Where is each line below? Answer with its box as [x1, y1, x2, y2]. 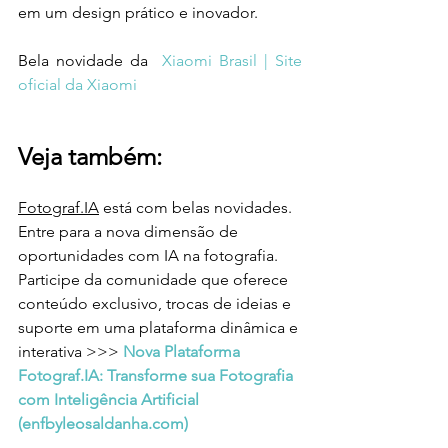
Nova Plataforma [123, 341, 244, 361]
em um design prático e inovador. [18, 2, 258, 22]
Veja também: [18, 141, 162, 171]
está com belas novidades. [99, 197, 296, 217]
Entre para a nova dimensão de [18, 221, 242, 241]
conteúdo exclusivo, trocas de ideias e [18, 293, 295, 313]
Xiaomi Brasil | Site [162, 50, 302, 70]
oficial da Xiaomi [18, 74, 137, 94]
